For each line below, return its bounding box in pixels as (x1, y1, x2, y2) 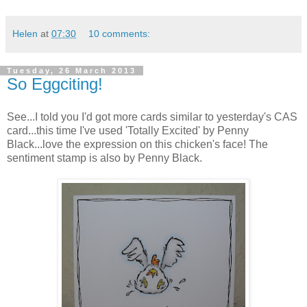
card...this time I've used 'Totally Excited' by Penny (7, 124, 249, 136)
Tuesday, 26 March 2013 (7, 66, 136, 75)
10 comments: (88, 28, 151, 40)
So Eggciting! (7, 75, 103, 94)
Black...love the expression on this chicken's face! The (7, 138, 268, 150)
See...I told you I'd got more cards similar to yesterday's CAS (7, 110, 297, 123)
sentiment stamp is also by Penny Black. (7, 151, 202, 164)
